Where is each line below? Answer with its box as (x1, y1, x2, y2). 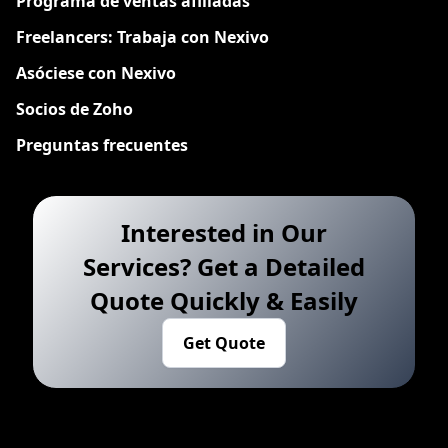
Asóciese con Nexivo (16, 62, 176, 85)
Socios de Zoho (16, 98, 133, 121)
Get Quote (183, 332, 265, 355)
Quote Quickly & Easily (90, 284, 358, 318)
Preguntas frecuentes (16, 134, 188, 157)
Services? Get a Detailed (83, 250, 365, 284)
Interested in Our (121, 216, 327, 250)
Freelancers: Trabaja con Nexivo (16, 26, 269, 49)
